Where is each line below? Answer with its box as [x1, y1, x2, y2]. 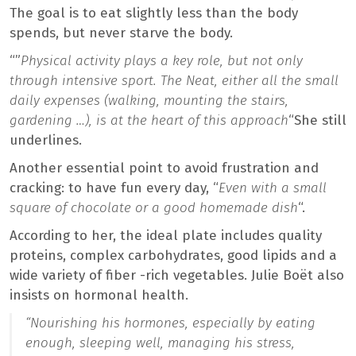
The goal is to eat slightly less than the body [10, 5, 298, 22]
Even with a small [219, 180, 327, 197]
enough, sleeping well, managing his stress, [25, 335, 295, 352]
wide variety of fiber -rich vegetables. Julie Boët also [10, 267, 344, 284]
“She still [288, 112, 346, 130]
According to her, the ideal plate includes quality [10, 227, 322, 245]
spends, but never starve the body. [10, 25, 233, 42]
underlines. [10, 132, 82, 149]
